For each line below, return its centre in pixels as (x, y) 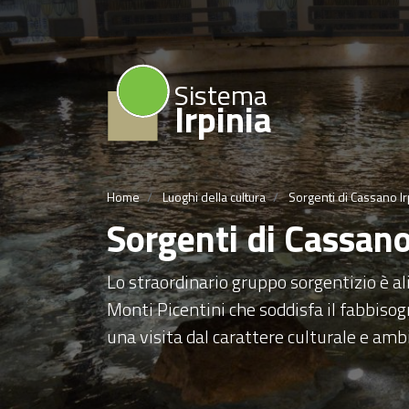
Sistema (221, 95)
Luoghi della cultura (214, 196)
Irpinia (223, 119)
